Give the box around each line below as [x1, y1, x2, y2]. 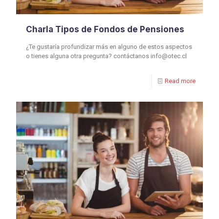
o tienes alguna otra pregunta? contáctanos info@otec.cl [26, 52, 187, 60]
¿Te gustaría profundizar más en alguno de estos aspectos [26, 43, 192, 51]
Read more [165, 77, 196, 85]
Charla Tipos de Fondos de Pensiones [26, 24, 184, 35]
